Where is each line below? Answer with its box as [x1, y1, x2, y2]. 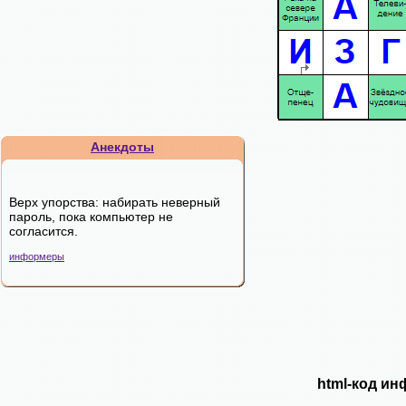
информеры [9, 251, 64, 262]
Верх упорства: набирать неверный [9, 195, 220, 209]
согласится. [9, 224, 78, 238]
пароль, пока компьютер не [9, 209, 173, 224]
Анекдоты [91, 140, 154, 154]
